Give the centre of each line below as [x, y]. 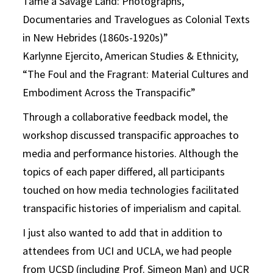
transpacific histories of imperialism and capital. [132, 208]
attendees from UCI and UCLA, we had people [127, 251]
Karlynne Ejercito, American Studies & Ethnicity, [131, 56]
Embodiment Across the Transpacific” [109, 93]
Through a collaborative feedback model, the [126, 117]
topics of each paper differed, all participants [124, 172]
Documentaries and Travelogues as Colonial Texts [136, 19]
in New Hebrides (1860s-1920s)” [96, 38]
